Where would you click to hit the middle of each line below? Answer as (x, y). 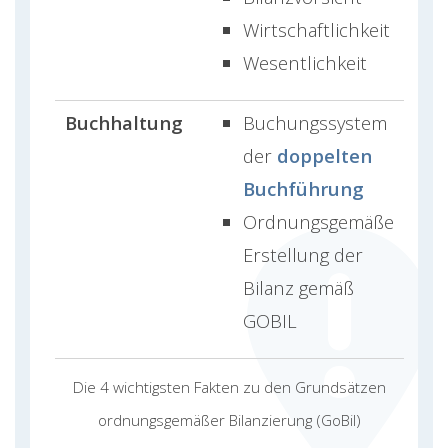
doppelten (324, 155)
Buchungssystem (315, 122)
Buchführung (303, 188)
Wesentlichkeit (305, 62)
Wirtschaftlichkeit (316, 29)
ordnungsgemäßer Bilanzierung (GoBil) (229, 419)
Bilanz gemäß (298, 287)
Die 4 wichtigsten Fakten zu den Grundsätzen (229, 386)
